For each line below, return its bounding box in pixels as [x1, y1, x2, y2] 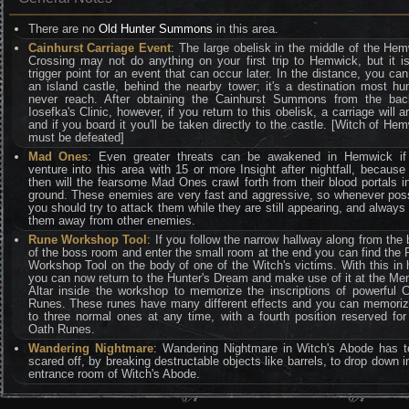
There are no [27, 22, 99, 36]
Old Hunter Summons [98, 22, 213, 36]
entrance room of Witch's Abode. [27, 367, 200, 381]
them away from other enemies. [27, 214, 195, 227]
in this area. [212, 22, 278, 36]
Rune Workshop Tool [27, 233, 148, 246]
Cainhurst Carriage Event [27, 41, 172, 55]
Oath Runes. [27, 322, 95, 336]
